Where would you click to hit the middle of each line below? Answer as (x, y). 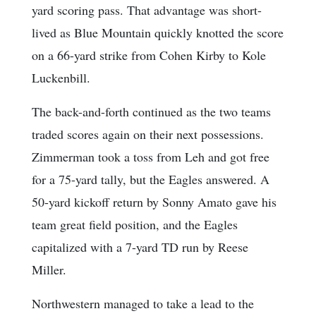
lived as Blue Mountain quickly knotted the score (158, 32)
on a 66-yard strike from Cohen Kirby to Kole (149, 55)
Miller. (49, 269)
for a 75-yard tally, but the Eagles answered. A (151, 179)
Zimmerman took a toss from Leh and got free (151, 156)
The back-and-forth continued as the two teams (151, 111)
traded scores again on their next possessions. (148, 134)
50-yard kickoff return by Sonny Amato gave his (154, 201)
